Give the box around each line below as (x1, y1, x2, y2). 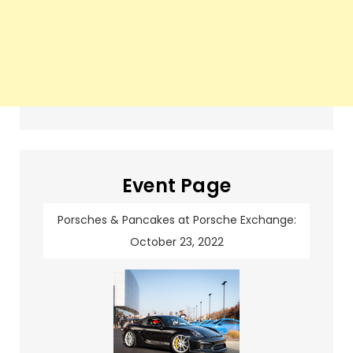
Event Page (121, 173, 232, 199)
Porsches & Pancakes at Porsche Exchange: (57, 212, 296, 229)
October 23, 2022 (129, 234, 224, 251)
